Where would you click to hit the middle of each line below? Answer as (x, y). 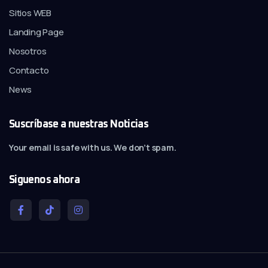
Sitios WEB (30, 13)
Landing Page (36, 32)
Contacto (29, 70)
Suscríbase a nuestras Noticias (79, 124)
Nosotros (28, 51)
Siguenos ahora (45, 180)
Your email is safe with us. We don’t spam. (93, 147)
